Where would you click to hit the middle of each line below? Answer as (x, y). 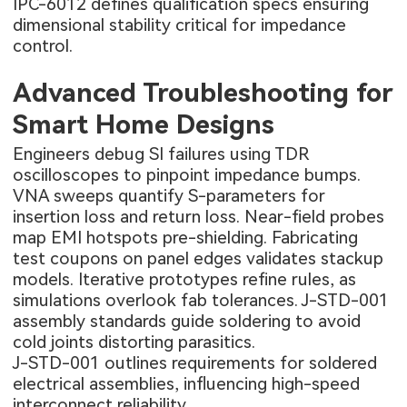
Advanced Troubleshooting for (203, 93)
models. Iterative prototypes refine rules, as (185, 279)
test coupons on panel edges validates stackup (199, 258)
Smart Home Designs (144, 125)
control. (43, 46)
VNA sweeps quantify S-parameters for (169, 195)
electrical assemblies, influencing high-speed (187, 383)
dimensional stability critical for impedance (180, 25)
